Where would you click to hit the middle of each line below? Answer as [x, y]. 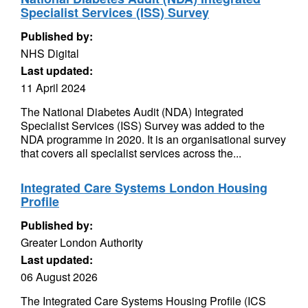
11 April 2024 [53, 88]
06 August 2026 [59, 277]
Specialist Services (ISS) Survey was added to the [143, 125]
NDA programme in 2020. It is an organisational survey [153, 139]
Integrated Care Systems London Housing [144, 188]
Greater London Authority [82, 242]
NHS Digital [50, 53]
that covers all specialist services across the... [131, 153]
